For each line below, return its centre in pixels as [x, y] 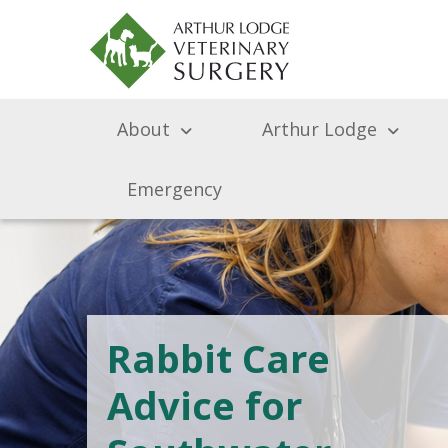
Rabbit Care [218, 358]
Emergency [174, 189]
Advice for [204, 405]
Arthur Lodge [319, 129]
